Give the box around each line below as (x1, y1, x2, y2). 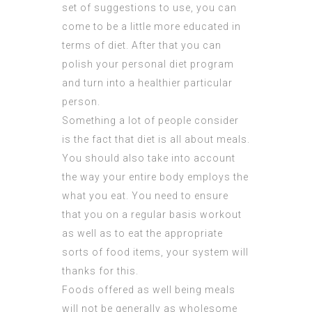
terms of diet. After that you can (62, 40, 221, 52)
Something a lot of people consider (62, 115, 239, 127)
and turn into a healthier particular (62, 77, 233, 89)
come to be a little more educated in (62, 21, 241, 33)
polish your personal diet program (62, 58, 234, 70)
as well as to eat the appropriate (62, 228, 223, 240)
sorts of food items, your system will (62, 247, 249, 258)
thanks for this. (62, 265, 139, 277)
